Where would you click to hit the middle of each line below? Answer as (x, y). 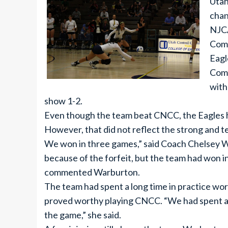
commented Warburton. (92, 172)
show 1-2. (63, 101)
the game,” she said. (83, 215)
